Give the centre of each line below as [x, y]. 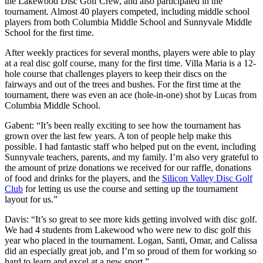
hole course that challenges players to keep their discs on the [116, 73]
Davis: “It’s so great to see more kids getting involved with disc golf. [131, 219]
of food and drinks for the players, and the [83, 178]
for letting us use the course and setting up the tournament [130, 188]
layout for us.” [31, 199]
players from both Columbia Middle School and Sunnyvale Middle [128, 22]
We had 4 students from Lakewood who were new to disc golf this [128, 230]
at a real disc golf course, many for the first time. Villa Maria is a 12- [130, 63]
